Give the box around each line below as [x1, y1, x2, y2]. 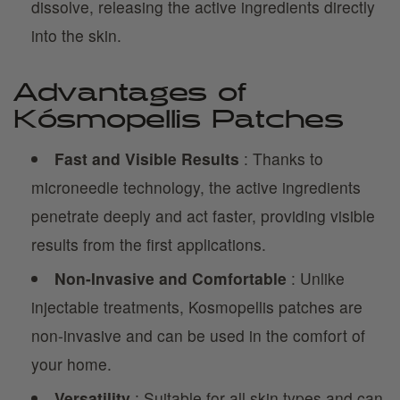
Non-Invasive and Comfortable [54, 267, 287, 289]
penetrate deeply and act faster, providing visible [31, 204, 375, 227]
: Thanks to [238, 147, 323, 170]
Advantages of [13, 81, 247, 106]
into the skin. [31, 24, 121, 46]
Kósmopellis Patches [13, 108, 344, 133]
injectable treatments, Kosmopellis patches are [31, 296, 362, 318]
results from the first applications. [31, 233, 266, 255]
